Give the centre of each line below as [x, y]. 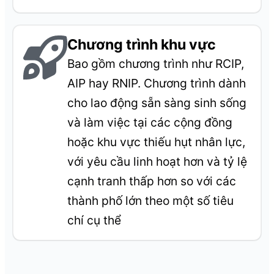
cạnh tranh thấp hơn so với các [152, 181]
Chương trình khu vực [142, 45]
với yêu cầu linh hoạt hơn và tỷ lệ [157, 162]
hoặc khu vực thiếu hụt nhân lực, [157, 142]
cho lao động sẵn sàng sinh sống [157, 103]
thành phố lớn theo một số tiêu [151, 201]
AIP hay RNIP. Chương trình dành [157, 83]
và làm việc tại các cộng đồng [150, 123]
